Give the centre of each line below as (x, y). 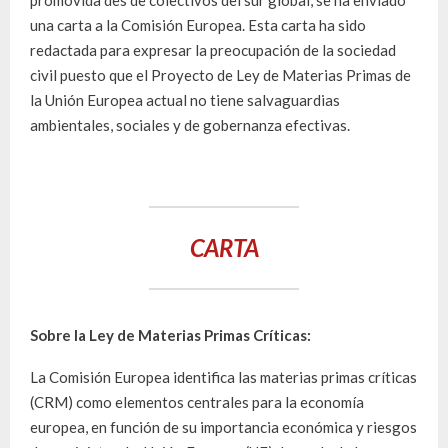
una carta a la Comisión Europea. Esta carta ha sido (198, 25)
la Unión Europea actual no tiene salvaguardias (185, 100)
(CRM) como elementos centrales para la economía (197, 402)
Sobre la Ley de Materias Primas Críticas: (170, 335)
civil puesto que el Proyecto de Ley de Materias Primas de (220, 75)
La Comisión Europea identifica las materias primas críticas (223, 377)
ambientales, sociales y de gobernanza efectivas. (190, 125)
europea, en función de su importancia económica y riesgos (223, 427)
